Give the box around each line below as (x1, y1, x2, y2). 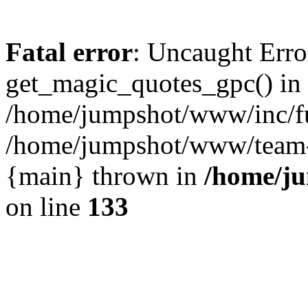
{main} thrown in (5, 161, 204, 190)
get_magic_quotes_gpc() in (5, 68, 301, 98)
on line (5, 192, 87, 221)
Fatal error (5, 37, 133, 67)
